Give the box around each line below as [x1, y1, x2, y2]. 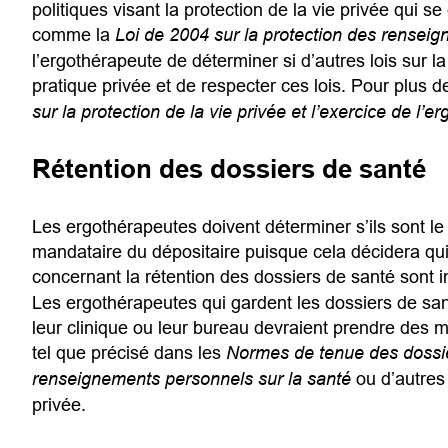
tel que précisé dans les [31, 341, 226, 363]
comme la [31, 24, 115, 46]
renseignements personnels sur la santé [31, 367, 351, 390]
